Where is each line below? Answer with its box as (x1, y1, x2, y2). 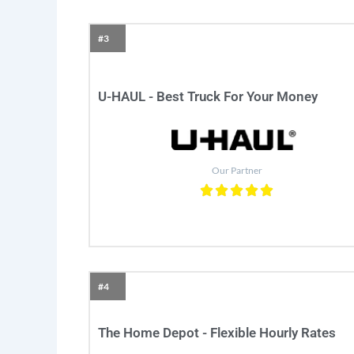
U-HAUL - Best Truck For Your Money (98, 88, 318, 104)
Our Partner (211, 164, 262, 177)
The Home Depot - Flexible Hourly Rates (98, 324, 336, 341)
